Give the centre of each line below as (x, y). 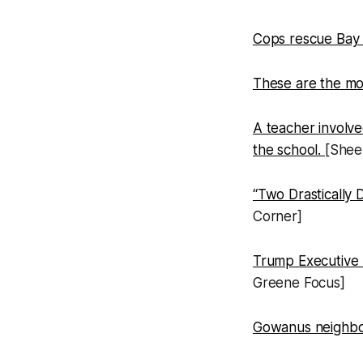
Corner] (278, 217)
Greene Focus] (299, 283)
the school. (289, 150)
